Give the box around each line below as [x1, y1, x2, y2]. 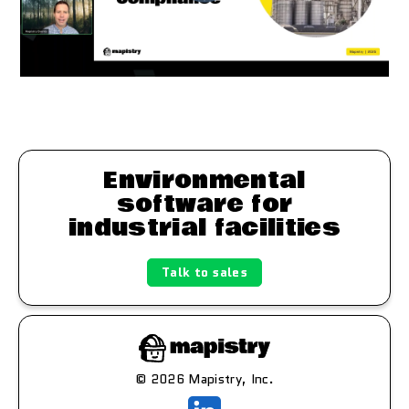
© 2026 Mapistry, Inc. [135, 369, 274, 388]
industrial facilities [68, 211, 341, 246]
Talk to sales [161, 263, 248, 282]
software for [116, 187, 293, 223]
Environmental [103, 163, 306, 199]
